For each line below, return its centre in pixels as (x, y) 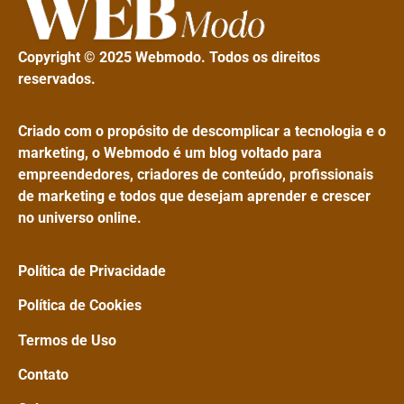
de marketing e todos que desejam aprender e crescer (194, 197)
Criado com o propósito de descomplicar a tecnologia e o (202, 132)
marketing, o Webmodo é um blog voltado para (170, 153)
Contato (45, 374)
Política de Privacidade (92, 271)
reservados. (57, 78)
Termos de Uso (67, 340)
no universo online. (80, 218)
